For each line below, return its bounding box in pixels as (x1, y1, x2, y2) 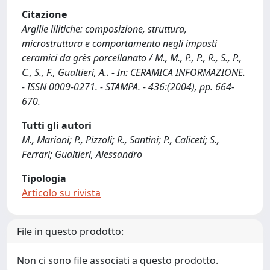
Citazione (22, 8, 67, 21)
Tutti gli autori (22, 119, 92, 132)
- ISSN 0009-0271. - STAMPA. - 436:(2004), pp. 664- (22, 80, 234, 93)
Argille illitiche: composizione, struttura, (22, 22, 187, 36)
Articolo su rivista (22, 186, 101, 199)
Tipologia (22, 172, 66, 185)
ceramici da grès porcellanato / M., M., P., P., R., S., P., (22, 51, 242, 64)
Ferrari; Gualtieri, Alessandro (22, 148, 142, 161)
